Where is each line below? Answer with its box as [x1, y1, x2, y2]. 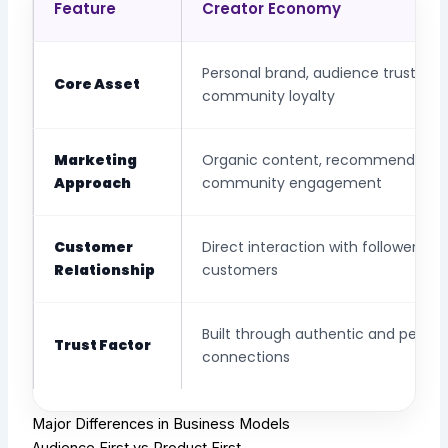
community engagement [202, 173, 383, 194]
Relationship [54, 260, 156, 281]
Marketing [54, 150, 138, 171]
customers [202, 260, 279, 281]
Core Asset [54, 74, 141, 95]
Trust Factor [54, 335, 152, 356]
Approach [54, 173, 132, 194]
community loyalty [202, 86, 336, 107]
